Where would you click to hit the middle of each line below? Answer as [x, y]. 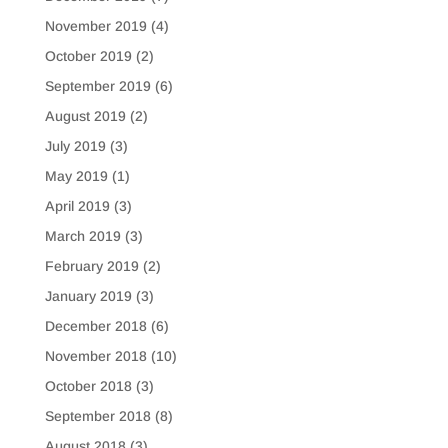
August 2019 [85, 115]
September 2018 [97, 415]
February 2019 [91, 265]
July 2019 [75, 145]
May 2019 [76, 175]
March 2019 [82, 235]
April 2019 [77, 205]
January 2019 [88, 295]
